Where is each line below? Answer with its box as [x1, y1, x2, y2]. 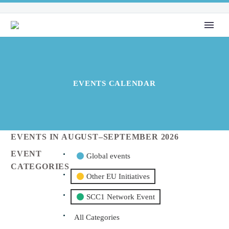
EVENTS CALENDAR [73, 79, 156, 87]
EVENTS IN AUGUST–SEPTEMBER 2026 [11, 132, 179, 141]
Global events [86, 152, 131, 160]
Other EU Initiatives [86, 172, 150, 180]
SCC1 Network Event [86, 193, 155, 201]
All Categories [74, 213, 120, 221]
